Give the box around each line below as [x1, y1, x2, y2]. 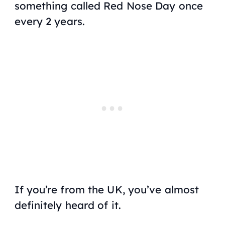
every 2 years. [14, 14, 85, 28]
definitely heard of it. [14, 198, 121, 212]
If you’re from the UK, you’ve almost [14, 183, 199, 196]
